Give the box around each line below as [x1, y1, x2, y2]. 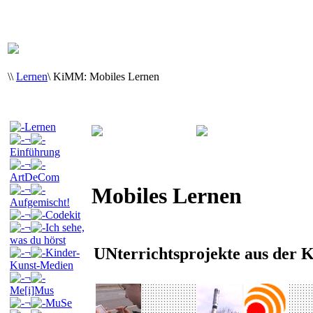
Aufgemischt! [10, 196, 70, 208]
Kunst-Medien [10, 259, 73, 271]
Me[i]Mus [10, 284, 54, 296]
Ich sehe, [45, 221, 85, 233]
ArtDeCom [10, 171, 59, 183]
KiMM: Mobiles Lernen [53, 71, 159, 82]
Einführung [10, 146, 60, 158]
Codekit [45, 209, 80, 221]
